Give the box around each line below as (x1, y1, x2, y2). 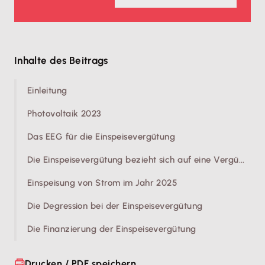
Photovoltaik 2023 (27, 108, 102, 119)
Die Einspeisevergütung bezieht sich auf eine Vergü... (27, 154, 245, 165)
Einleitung (27, 85, 67, 96)
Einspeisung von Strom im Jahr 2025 (27, 177, 178, 188)
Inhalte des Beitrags (14, 54, 108, 66)
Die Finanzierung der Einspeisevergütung (27, 224, 196, 234)
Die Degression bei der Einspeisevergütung (27, 201, 203, 211)
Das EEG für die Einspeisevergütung (27, 131, 176, 142)
